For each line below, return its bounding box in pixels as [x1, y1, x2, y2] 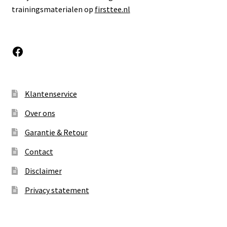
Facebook [11, 43, 60, 59]
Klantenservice [24, 88, 77, 99]
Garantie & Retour [24, 127, 88, 137]
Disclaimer [24, 165, 62, 176]
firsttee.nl [94, 4, 130, 15]
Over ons [24, 107, 55, 118]
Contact [24, 146, 53, 157]
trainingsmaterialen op [11, 4, 95, 15]
